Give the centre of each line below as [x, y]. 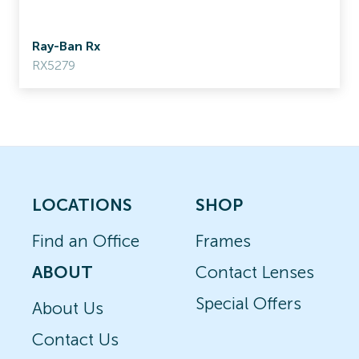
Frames [223, 241]
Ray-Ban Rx [66, 46]
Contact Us [75, 339]
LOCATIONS [82, 205]
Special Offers [248, 303]
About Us [68, 308]
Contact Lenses [255, 272]
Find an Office [86, 241]
